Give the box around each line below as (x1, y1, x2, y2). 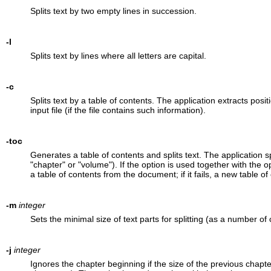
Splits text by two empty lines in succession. (30, 5, 197, 16)
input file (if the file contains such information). (30, 105, 206, 115)
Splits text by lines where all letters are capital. (30, 50, 206, 60)
